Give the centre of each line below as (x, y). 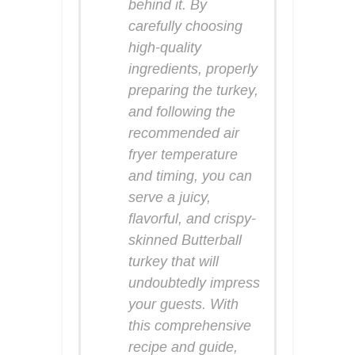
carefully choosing (185, 26)
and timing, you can (190, 176)
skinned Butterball (185, 240)
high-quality (165, 47)
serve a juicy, (170, 197)
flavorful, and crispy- (192, 218)
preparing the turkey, (193, 90)
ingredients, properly (193, 69)
